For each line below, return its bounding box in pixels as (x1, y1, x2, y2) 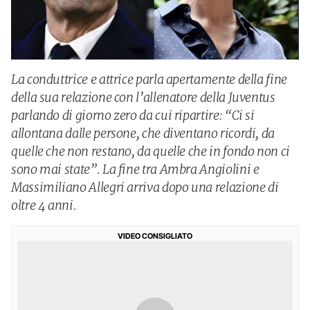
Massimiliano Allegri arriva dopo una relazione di (11, 179, 279, 195)
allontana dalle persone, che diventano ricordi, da (11, 125, 275, 141)
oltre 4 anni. (11, 197, 77, 213)
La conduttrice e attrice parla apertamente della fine (11, 71, 287, 87)
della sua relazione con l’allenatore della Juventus (11, 89, 275, 105)
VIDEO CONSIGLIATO (118, 231, 192, 241)
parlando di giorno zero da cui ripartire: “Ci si (11, 107, 255, 123)
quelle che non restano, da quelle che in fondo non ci (11, 143, 290, 159)
